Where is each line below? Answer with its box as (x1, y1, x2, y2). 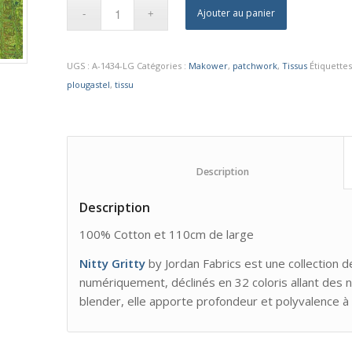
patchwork (233, 60, 278, 71)
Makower (189, 60, 229, 71)
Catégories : (137, 60, 189, 71)
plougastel (67, 79, 111, 90)
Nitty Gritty (79, 255, 146, 271)
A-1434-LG (92, 60, 135, 71)
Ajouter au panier (197, 6, 276, 20)
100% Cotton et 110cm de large (79, 225, 255, 242)
